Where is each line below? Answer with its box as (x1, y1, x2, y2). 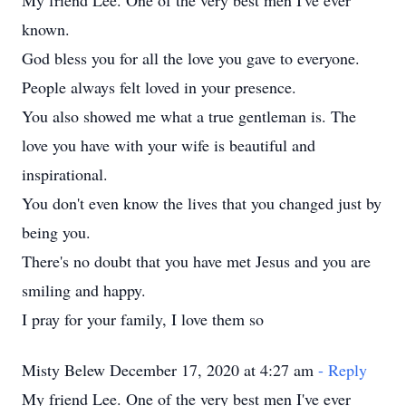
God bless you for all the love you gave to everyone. (22, 47, 360, 69)
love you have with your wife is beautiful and (22, 134, 315, 156)
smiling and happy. (22, 279, 146, 301)
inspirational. (22, 163, 108, 185)
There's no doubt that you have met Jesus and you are (22, 250, 371, 272)
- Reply (318, 359, 367, 381)
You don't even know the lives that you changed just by (22, 192, 382, 214)
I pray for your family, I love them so (22, 308, 264, 330)
